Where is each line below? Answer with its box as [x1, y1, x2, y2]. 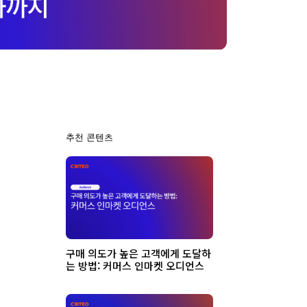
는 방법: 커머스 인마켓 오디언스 [66, 258, 204, 273]
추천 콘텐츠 [66, 132, 113, 143]
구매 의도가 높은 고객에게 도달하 [66, 245, 211, 260]
